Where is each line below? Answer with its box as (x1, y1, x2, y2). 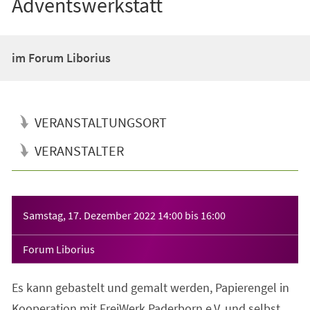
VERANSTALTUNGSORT (34, 113, 167, 131)
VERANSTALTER (34, 141, 124, 159)
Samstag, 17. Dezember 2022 (22, 208, 156, 222)
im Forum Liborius (11, 49, 111, 66)
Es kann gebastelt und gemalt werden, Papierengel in (11, 279, 289, 295)
